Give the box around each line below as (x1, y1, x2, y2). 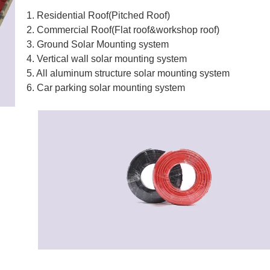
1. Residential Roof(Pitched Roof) (27, 10, 170, 20)
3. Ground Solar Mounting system (27, 39, 169, 49)
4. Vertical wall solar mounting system (27, 53, 187, 64)
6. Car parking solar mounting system (27, 82, 185, 93)
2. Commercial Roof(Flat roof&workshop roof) (27, 24, 219, 35)
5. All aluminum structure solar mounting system (27, 67, 230, 78)
